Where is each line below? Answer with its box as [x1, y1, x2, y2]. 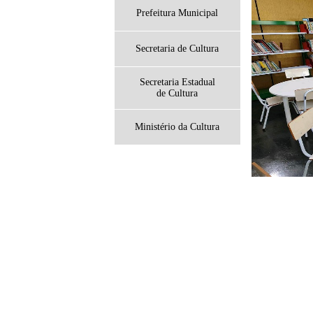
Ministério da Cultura [135, 122, 220, 132]
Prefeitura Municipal [136, 8, 219, 18]
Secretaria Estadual [140, 77, 215, 87]
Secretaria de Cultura [136, 43, 219, 54]
